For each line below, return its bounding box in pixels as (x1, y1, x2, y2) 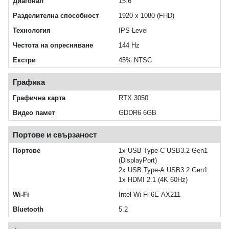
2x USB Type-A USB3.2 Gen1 (119, 166, 208, 174)
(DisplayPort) (119, 156, 157, 165)
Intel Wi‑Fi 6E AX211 (119, 191, 180, 199)
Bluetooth (13, 205, 43, 214)
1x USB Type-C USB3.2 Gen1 (119, 147, 208, 155)
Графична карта (13, 94, 65, 102)
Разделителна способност (13, 12, 99, 20)
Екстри (13, 56, 36, 64)
